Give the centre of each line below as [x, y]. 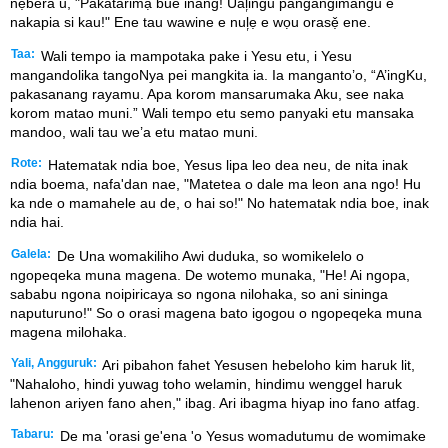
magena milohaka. [68, 331]
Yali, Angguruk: [54, 362]
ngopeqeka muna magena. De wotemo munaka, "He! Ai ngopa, [210, 274]
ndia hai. [37, 222]
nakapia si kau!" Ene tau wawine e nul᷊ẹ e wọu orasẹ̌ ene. [190, 22]
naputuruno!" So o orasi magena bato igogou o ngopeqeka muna [216, 312]
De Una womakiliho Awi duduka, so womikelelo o [208, 255]
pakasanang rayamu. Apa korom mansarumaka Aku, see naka [207, 93]
